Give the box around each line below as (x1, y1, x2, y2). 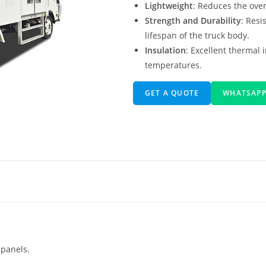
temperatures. (145, 59, 202, 71)
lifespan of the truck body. (145, 29, 249, 41)
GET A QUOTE (145, 87, 199, 98)
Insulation (145, 44, 186, 56)
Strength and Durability (145, 14, 241, 26)
